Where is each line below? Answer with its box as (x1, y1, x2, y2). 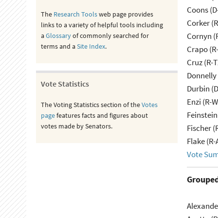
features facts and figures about (54, 111, 148, 120)
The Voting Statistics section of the (40, 100, 142, 109)
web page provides (97, 10, 153, 18)
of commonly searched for (71, 31, 149, 40)
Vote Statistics (40, 79, 89, 89)
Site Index (76, 42, 105, 51)
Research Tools (53, 10, 97, 18)
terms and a (40, 42, 77, 51)
